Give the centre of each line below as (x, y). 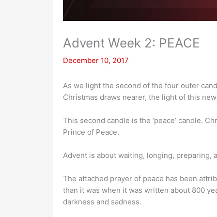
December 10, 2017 (96, 60)
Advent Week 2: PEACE (131, 43)
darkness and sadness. (102, 202)
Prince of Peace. (91, 132)
